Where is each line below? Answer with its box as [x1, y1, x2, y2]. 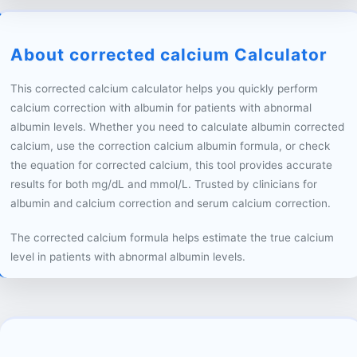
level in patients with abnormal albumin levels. [10, 249, 246, 263]
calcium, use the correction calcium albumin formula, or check [10, 139, 331, 152]
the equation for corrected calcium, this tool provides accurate [10, 158, 333, 171]
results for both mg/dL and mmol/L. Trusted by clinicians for [10, 177, 318, 190]
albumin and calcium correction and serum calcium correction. [10, 196, 331, 210]
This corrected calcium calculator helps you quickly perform [10, 81, 319, 95]
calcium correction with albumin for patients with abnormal [10, 100, 312, 114]
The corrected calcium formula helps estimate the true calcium [10, 230, 335, 244]
